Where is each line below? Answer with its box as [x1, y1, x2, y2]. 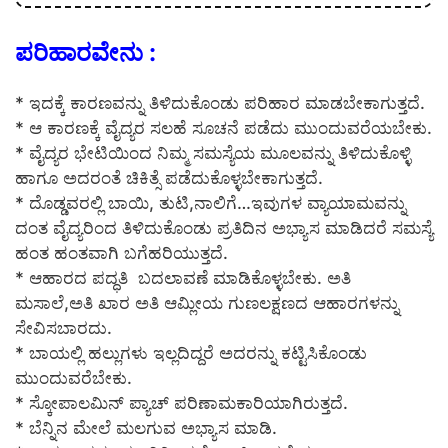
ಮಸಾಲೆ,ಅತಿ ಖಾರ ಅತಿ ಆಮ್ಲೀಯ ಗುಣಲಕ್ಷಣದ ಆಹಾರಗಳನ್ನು [15, 292, 399, 313]
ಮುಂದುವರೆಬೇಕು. [15, 367, 132, 388]
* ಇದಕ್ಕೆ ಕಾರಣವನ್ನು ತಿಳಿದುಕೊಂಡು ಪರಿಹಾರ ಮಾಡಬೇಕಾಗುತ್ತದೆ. [15, 92, 425, 113]
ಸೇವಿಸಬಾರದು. [15, 317, 112, 338]
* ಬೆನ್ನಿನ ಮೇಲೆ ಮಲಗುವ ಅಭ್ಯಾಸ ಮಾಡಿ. [15, 417, 277, 438]
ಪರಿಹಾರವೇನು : [15, 37, 156, 67]
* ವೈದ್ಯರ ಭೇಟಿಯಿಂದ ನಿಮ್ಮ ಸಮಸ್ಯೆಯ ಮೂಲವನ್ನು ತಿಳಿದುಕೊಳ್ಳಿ [15, 142, 411, 163]
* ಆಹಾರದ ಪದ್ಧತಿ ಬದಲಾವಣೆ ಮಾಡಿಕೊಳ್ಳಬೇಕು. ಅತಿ [15, 267, 351, 288]
